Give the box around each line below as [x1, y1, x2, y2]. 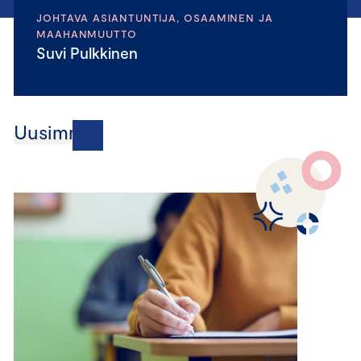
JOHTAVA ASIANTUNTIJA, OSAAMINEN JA [36, 11, 273, 24]
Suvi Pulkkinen [46, 44, 138, 62]
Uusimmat [14, 120, 103, 143]
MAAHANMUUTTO [36, 27, 137, 40]
